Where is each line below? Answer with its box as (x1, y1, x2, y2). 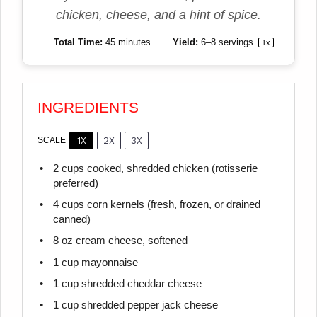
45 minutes (105, 37, 151, 48)
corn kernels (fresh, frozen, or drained (83, 199, 260, 211)
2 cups (52, 162, 84, 174)
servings (215, 37, 256, 48)
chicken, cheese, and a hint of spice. (56, 8, 261, 23)
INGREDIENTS (38, 98, 139, 116)
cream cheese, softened (72, 235, 188, 247)
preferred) (52, 177, 98, 189)
